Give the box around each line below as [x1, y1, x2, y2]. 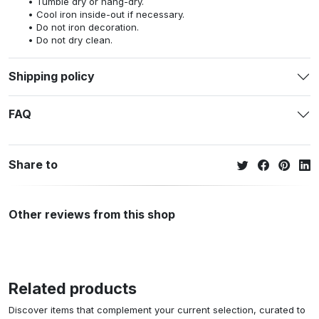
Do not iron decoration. [36, 21, 139, 33]
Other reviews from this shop [9, 206, 175, 221]
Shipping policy [9, 69, 95, 84]
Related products [9, 278, 137, 298]
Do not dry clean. [36, 33, 113, 46]
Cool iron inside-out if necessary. [36, 8, 184, 20]
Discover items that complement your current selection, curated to [9, 303, 305, 315]
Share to [9, 157, 58, 172]
